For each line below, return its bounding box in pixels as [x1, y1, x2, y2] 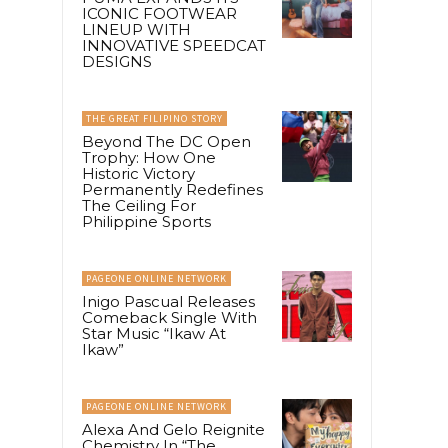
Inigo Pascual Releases [82, 292, 255, 312]
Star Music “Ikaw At [82, 324, 226, 344]
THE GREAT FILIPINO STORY [86, 112, 223, 126]
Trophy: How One [82, 148, 216, 168]
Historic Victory [82, 164, 195, 184]
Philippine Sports [82, 212, 211, 232]
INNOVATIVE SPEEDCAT [82, 36, 266, 56]
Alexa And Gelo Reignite [82, 420, 265, 440]
